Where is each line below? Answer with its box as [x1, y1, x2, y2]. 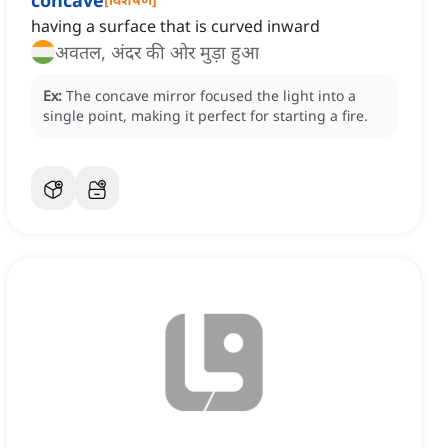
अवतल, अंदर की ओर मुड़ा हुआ [55, 40, 259, 65]
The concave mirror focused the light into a [66, 86, 356, 106]
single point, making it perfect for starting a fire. [43, 106, 368, 126]
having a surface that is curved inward [31, 15, 320, 38]
